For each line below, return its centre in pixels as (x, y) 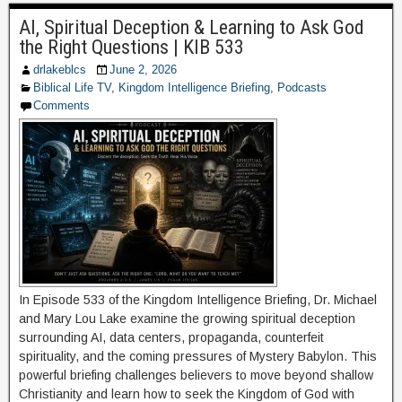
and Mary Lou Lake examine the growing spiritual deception (187, 319)
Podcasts (302, 87)
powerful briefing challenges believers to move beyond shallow (196, 375)
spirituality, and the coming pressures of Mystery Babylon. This (198, 356)
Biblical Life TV (72, 87)
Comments (61, 105)
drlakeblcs (60, 70)
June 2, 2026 (143, 70)
